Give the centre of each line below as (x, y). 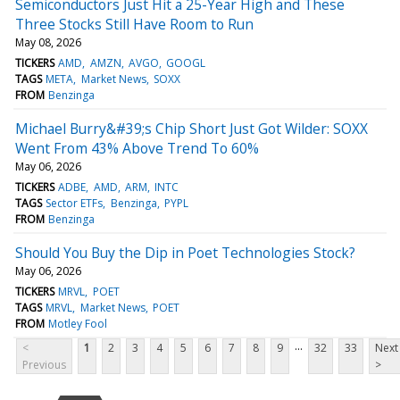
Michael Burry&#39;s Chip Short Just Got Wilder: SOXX (192, 128)
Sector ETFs (75, 203)
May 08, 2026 (48, 42)
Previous (44, 364)
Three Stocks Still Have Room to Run (134, 24)
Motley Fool (78, 323)
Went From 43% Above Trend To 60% (137, 148)
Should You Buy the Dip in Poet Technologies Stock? (185, 252)
